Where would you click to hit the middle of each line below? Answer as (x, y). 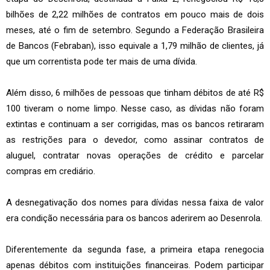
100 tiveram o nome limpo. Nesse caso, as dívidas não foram (135, 109)
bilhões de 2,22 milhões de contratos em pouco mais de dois (135, 15)
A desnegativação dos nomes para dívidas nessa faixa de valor (135, 203)
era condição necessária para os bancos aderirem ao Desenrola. (134, 218)
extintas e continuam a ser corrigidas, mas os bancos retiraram (135, 124)
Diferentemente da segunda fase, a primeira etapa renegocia (135, 250)
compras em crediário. (51, 171)
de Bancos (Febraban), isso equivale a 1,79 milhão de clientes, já (135, 46)
